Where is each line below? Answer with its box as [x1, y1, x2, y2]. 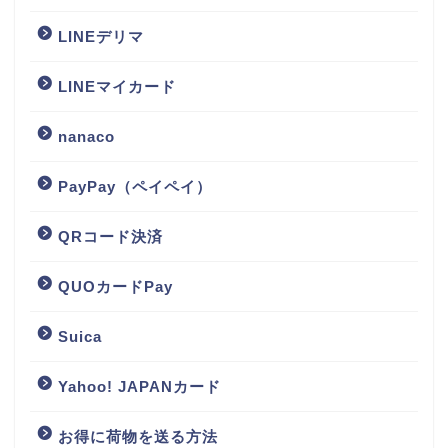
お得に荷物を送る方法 [58, 427, 218, 445]
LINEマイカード [58, 77, 176, 95]
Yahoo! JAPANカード [58, 377, 221, 395]
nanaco [58, 127, 115, 145]
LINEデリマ [58, 27, 144, 45]
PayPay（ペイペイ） [58, 177, 212, 195]
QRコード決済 [58, 227, 163, 245]
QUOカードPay [58, 277, 173, 295]
